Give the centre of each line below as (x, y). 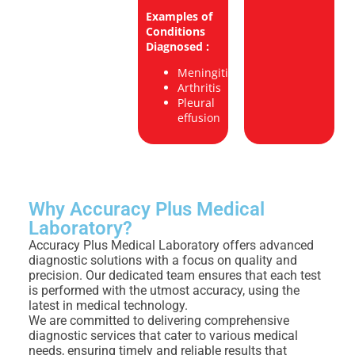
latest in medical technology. (108, 306)
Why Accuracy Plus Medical (147, 210)
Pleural (196, 103)
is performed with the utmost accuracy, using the (164, 291)
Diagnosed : (177, 47)
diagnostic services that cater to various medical (163, 336)
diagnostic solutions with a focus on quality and (163, 261)
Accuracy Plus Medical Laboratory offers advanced (171, 246)
